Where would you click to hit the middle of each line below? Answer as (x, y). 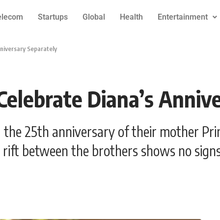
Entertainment (182, 17)
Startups (53, 17)
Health (131, 17)
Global (94, 17)
